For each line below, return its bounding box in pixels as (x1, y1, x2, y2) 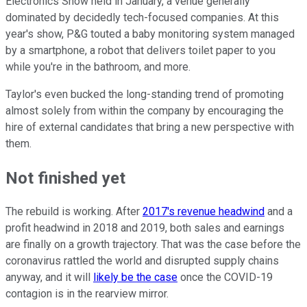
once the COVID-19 (177, 271, 273, 284)
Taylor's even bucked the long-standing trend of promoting (5, 87, 284, 101)
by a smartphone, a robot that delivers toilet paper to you (5, 43, 275, 57)
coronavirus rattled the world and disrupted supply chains (5, 254, 279, 268)
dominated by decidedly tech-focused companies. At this (5, 10, 279, 24)
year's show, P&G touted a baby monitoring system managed (5, 27, 295, 40)
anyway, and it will (5, 271, 93, 284)
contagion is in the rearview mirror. (5, 287, 169, 301)
